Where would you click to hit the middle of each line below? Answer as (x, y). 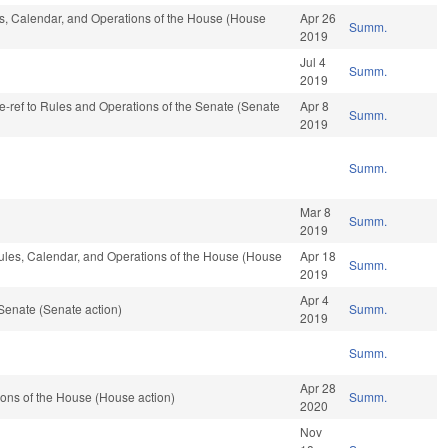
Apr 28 (318, 388)
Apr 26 (318, 18)
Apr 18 (318, 256)
